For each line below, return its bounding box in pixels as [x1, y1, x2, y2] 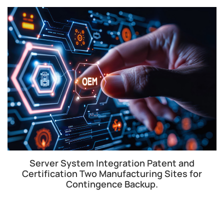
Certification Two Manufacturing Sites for [22, 167, 202, 180]
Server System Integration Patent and [29, 157, 194, 169]
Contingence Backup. [66, 178, 158, 190]
